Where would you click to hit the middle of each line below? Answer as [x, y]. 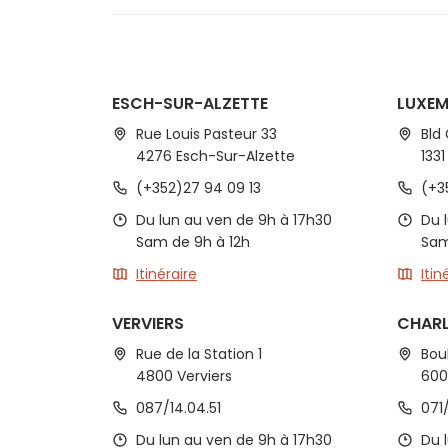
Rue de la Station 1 [199, 354]
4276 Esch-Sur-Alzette [215, 156]
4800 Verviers [184, 376]
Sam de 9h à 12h [193, 242]
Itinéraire [166, 274]
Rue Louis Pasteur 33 [206, 134]
